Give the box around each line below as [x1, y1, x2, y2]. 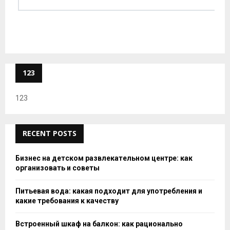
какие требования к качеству [15, 197, 119, 205]
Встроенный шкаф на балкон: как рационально [15, 220, 183, 228]
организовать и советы [15, 164, 100, 172]
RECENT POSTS [23, 128, 76, 139]
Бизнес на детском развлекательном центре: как [15, 154, 193, 163]
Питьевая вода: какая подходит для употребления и [15, 187, 202, 196]
